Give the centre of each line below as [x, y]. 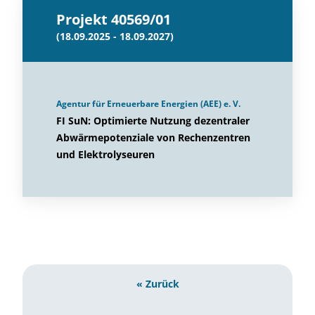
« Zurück [157, 284]
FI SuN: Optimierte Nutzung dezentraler [153, 121]
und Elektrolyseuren [105, 154]
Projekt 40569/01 [114, 19]
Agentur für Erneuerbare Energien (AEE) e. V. [148, 104]
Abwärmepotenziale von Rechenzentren [153, 137]
